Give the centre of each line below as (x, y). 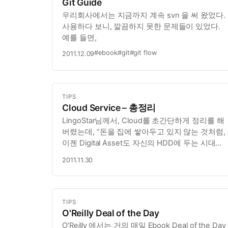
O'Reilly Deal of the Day (111, 213)
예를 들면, (79, 38)
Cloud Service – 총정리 (109, 108)
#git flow (143, 53)
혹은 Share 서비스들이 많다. (110, 165)
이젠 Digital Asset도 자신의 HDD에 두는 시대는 (143, 143)
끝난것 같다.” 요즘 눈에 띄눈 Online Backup (136, 154)
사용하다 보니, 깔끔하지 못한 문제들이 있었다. (141, 27)
